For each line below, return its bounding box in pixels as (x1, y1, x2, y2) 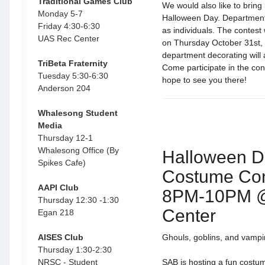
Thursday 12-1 (38, 133, 93, 143)
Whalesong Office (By (38, 146, 119, 155)
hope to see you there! (162, 75, 247, 85)
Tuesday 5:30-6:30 (38, 71, 108, 80)
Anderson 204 (38, 83, 91, 93)
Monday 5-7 (38, 9, 83, 18)
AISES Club (38, 232, 86, 242)
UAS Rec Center (38, 34, 102, 43)
